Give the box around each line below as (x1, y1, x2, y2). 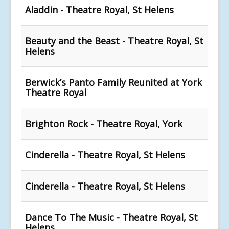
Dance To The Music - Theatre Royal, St (25, 211, 198, 223)
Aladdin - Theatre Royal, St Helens (25, 3, 174, 16)
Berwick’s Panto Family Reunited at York (25, 76, 202, 88)
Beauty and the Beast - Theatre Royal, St (25, 34, 203, 47)
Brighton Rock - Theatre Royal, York (25, 117, 182, 130)
